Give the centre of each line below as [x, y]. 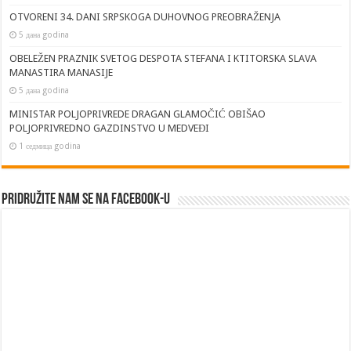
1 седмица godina [50, 146]
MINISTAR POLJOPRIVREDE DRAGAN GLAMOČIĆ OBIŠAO [138, 114]
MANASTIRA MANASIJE [62, 73]
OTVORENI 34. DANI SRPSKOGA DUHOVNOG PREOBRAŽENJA [145, 17]
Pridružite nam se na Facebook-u [86, 200]
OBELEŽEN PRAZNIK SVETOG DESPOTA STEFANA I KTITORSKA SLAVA [163, 59]
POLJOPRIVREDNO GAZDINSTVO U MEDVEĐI [110, 128]
